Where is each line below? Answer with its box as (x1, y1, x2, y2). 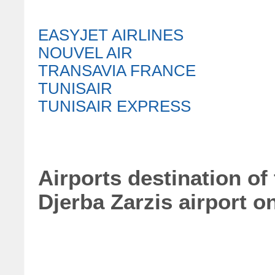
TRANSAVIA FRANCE (37, 62, 196, 79)
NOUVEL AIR (37, 44, 133, 61)
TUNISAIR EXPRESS (37, 98, 191, 115)
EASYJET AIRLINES (37, 26, 184, 44)
